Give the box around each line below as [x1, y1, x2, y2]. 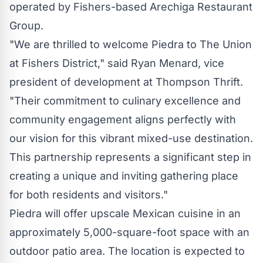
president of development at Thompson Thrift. [9, 75, 243, 88]
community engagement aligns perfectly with [9, 113, 236, 126]
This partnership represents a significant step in [9, 150, 251, 163]
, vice [198, 56, 224, 69]
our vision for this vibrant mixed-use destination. [9, 131, 253, 144]
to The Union [184, 38, 252, 50]
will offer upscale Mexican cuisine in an [42, 207, 241, 220]
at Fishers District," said [9, 56, 131, 69]
